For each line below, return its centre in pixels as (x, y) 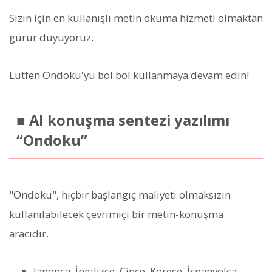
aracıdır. (29, 233)
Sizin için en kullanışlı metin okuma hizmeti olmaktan (136, 18)
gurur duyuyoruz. (51, 37)
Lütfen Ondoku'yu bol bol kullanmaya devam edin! (129, 75)
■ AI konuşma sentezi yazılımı (123, 120)
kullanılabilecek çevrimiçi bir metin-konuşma (116, 214)
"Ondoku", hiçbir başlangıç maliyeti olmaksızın (120, 194)
